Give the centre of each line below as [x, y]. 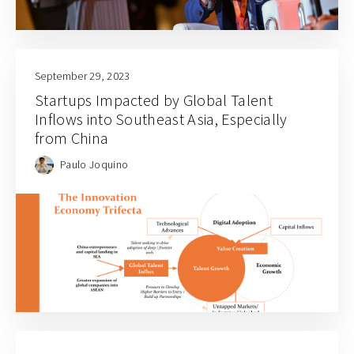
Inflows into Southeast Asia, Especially [161, 119]
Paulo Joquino [94, 164]
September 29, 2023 [83, 76]
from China [72, 138]
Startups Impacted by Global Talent [154, 100]
